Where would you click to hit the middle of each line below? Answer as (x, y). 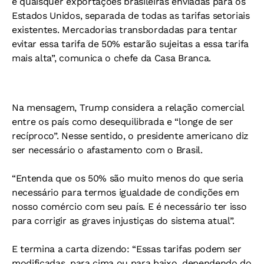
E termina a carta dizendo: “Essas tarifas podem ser (127, 249)
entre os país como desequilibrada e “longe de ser (123, 121)
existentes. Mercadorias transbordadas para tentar (125, 29)
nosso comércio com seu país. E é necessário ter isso (129, 206)
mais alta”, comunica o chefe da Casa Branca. (111, 58)
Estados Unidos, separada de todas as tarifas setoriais (131, 15)
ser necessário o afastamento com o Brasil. (107, 150)
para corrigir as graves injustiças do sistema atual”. (123, 220)
